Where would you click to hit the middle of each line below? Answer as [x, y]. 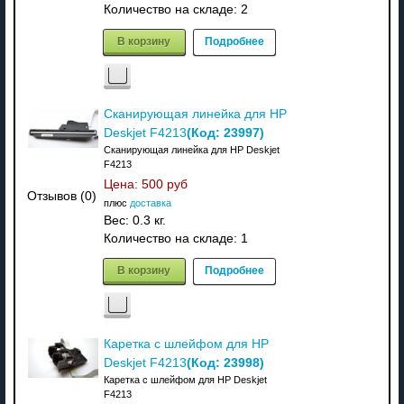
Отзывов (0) [62, 196]
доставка [150, 203]
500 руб [164, 185]
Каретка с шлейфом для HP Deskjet [185, 380]
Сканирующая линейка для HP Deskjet [191, 150]
